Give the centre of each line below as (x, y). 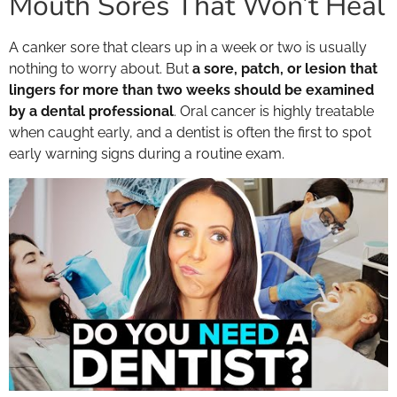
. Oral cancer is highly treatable (274, 112)
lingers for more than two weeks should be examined (191, 90)
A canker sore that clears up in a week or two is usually (188, 48)
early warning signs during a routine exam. (147, 154)
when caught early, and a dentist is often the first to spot (190, 133)
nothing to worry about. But (101, 69)
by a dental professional (91, 112)
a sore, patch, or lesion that (285, 69)
